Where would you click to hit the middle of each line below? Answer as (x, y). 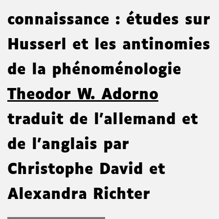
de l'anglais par (68, 145)
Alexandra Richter (79, 195)
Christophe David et (86, 170)
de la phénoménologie (97, 70)
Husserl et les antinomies (109, 45)
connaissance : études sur (109, 21)
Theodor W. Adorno (83, 95)
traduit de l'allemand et (103, 120)
